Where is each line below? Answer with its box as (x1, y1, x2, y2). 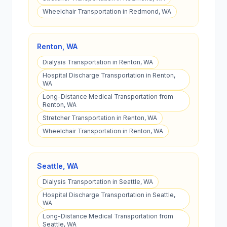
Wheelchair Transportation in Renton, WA (43, 127, 163, 135)
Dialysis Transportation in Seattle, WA (43, 178, 153, 185)
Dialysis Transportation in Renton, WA (43, 58, 153, 66)
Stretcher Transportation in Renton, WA (43, 114, 157, 122)
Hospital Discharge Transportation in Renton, (43, 71, 175, 79)
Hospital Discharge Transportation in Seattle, (43, 191, 175, 199)
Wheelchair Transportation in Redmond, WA (43, 8, 171, 15)
